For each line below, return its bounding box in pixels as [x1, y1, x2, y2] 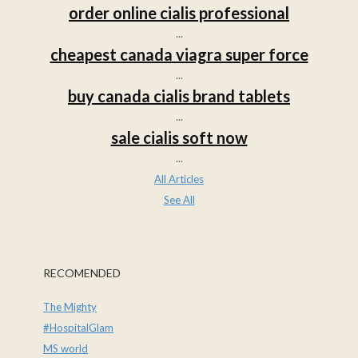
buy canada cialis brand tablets [68, 86, 290, 105]
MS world [43, 341, 88, 355]
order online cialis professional [69, 2, 289, 22]
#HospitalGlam [43, 320, 113, 334]
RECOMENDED [43, 265, 121, 280]
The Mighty [43, 300, 97, 313]
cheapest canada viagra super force [50, 44, 308, 64]
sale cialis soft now [110, 127, 248, 147]
